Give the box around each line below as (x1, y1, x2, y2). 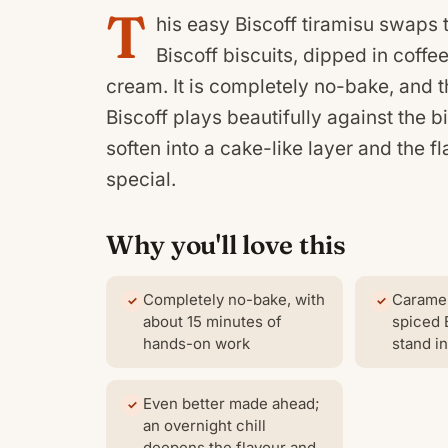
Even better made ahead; (143, 393, 320, 413)
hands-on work (143, 333, 250, 353)
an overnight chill (143, 415, 266, 435)
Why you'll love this (106, 228, 346, 261)
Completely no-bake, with (143, 289, 325, 309)
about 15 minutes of (143, 311, 282, 331)
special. (106, 167, 176, 191)
